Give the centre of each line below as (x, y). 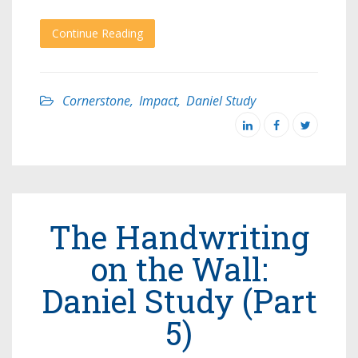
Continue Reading (97, 34)
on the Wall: (179, 269)
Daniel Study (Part (179, 301)
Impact (158, 101)
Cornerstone (96, 101)
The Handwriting (179, 237)
